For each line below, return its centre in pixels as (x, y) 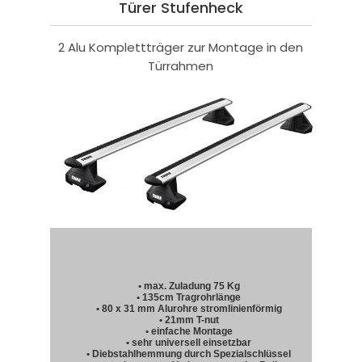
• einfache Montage (189, 332)
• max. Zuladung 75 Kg (189, 286)
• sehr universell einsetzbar (189, 343)
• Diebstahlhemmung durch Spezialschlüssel (189, 354)
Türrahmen (181, 65)
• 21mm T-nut (189, 320)
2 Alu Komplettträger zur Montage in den (181, 47)
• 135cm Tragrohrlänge (189, 298)
